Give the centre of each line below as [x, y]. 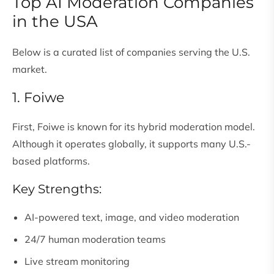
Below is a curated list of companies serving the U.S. [131, 52]
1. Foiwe [38, 98]
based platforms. [51, 161]
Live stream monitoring [77, 261]
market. [30, 69]
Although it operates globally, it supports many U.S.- [131, 144]
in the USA [55, 22]
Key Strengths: [57, 189]
